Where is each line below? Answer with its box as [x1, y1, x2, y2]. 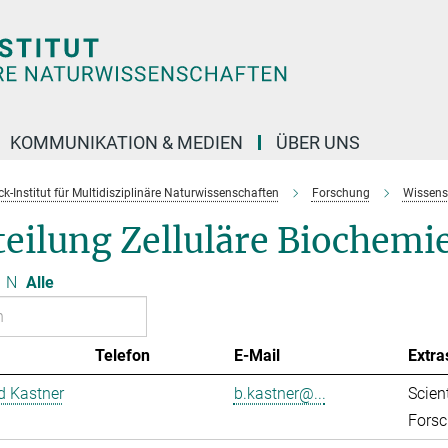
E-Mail [233, 346, 280, 365]
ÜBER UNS [276, 132, 360, 153]
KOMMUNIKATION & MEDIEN [10, 132, 243, 153]
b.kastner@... [233, 384, 326, 403]
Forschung [311, 186, 370, 200]
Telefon [94, 346, 150, 365]
